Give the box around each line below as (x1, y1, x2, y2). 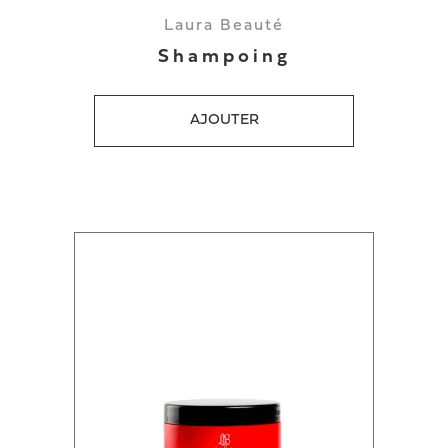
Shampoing (157, 48, 291, 67)
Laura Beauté (164, 18, 284, 34)
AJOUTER (189, 113, 259, 128)
